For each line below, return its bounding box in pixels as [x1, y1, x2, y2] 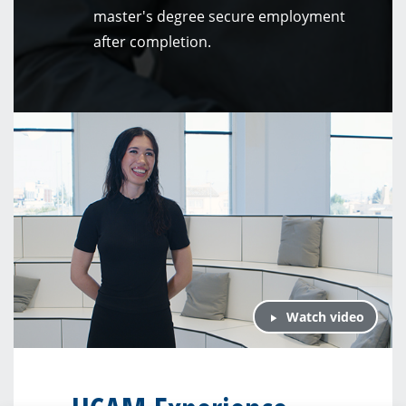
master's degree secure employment [93, 6, 345, 27]
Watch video [283, 308, 365, 326]
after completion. [93, 32, 211, 53]
